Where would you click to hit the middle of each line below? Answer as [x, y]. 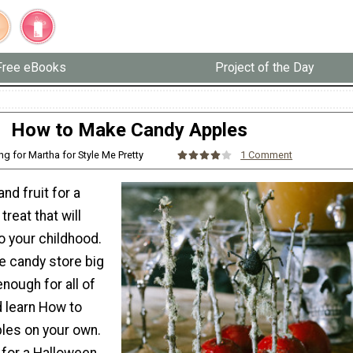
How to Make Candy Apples [129, 130]
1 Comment [267, 155]
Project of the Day [264, 68]
